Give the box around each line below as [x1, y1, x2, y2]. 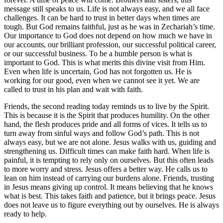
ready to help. [4, 209, 47, 218]
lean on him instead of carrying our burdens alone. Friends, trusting [4, 173, 214, 182]
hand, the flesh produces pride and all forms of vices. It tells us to [4, 119, 207, 128]
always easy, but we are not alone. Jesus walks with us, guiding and [4, 137, 216, 146]
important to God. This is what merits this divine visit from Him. [4, 58, 205, 67]
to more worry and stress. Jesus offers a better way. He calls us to [4, 164, 208, 173]
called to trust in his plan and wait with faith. [4, 85, 143, 94]
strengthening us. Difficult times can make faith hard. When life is [4, 146, 210, 155]
